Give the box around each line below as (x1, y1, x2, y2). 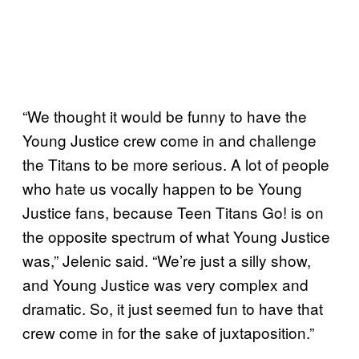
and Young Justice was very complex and (22, 272, 309, 295)
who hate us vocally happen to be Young (22, 176, 302, 199)
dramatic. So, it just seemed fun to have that (22, 296, 323, 319)
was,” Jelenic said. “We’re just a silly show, (22, 248, 311, 271)
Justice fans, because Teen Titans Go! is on (22, 200, 324, 223)
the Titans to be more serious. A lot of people (22, 152, 329, 175)
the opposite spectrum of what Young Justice (22, 224, 330, 247)
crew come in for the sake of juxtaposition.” (22, 321, 314, 343)
